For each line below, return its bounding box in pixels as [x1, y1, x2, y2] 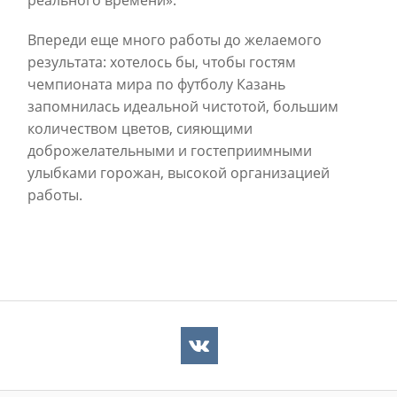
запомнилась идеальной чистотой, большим [27, 96, 339, 116]
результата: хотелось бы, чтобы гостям [27, 51, 296, 72]
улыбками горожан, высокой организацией [27, 162, 330, 183]
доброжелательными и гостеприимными [27, 140, 312, 160]
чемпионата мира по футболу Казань [27, 74, 285, 94]
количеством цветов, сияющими [27, 118, 253, 138]
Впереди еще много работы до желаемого [27, 29, 322, 50]
